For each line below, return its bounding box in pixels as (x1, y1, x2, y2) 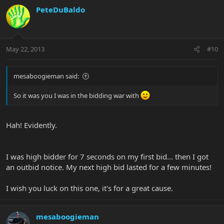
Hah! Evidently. (6, 119, 57, 130)
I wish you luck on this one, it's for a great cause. (6, 182, 173, 193)
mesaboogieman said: (13, 71, 79, 81)
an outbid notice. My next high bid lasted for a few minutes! (6, 161, 211, 172)
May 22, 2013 (6, 44, 44, 54)
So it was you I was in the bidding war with (13, 91, 140, 100)
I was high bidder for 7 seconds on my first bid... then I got (6, 151, 208, 161)
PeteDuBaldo (36, 4, 85, 14)
